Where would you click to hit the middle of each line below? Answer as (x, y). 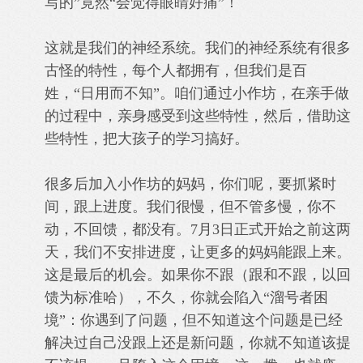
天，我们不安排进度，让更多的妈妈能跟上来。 (198, 252)
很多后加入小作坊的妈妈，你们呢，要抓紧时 (190, 184)
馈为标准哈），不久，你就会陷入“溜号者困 (186, 297)
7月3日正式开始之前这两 (271, 229)
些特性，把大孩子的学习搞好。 (147, 139)
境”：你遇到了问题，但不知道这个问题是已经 (194, 320)
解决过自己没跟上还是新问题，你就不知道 (183, 343)
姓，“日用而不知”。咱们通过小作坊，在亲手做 (197, 93)
